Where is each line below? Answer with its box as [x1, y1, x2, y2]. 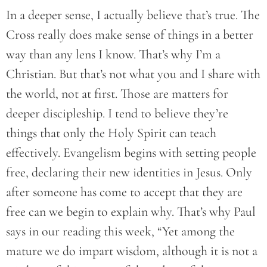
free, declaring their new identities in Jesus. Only [6, 164, 252, 181]
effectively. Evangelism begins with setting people [6, 145, 256, 161]
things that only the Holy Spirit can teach [6, 125, 216, 141]
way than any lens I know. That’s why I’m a [6, 46, 221, 63]
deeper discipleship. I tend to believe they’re [6, 105, 228, 122]
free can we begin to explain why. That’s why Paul [6, 204, 256, 220]
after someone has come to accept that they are [6, 184, 243, 200]
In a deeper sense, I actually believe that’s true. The [6, 7, 260, 23]
